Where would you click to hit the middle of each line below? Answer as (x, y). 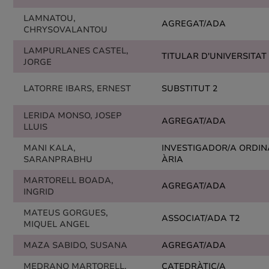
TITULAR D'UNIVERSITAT (214, 56)
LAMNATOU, (50, 18)
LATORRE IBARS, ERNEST (77, 89)
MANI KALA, (50, 148)
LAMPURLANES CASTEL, (76, 51)
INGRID (39, 192)
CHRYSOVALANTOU (65, 30)
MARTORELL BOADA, (68, 180)
